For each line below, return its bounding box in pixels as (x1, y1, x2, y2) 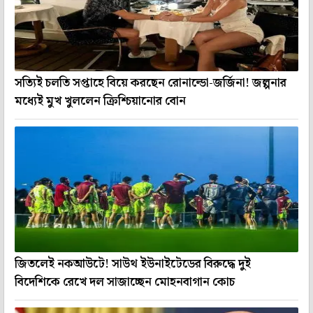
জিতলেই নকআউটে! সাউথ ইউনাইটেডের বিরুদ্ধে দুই (15, 254, 251, 274)
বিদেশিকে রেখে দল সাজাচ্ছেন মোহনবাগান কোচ (15, 272, 235, 292)
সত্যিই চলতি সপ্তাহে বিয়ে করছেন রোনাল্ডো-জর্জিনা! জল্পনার (15, 73, 286, 93)
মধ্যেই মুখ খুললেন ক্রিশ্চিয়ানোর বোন (15, 91, 186, 111)
